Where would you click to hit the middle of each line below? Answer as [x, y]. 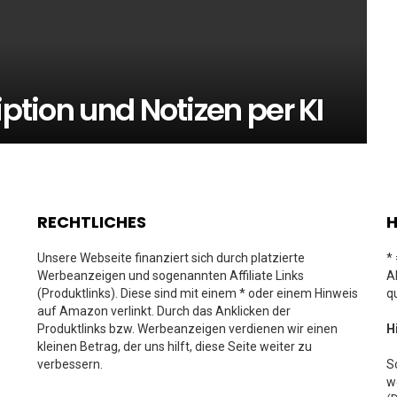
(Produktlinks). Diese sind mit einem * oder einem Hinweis [198, 293]
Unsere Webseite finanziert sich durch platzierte [171, 258]
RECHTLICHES [92, 222]
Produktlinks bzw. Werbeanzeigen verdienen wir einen [187, 329]
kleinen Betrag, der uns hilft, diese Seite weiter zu [175, 346]
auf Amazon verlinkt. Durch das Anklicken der [164, 311]
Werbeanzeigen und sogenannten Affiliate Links [171, 276]
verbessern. [70, 364]
